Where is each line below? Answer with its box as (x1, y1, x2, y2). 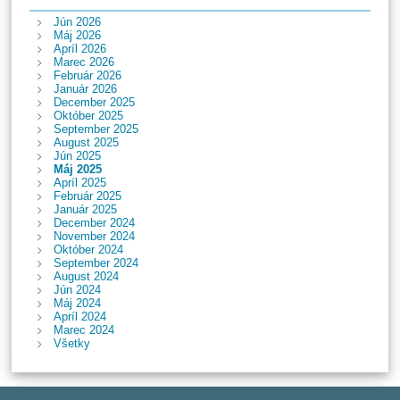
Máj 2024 (53, 296, 101, 310)
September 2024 (53, 255, 138, 270)
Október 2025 (53, 108, 123, 122)
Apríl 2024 (53, 309, 106, 323)
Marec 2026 (53, 54, 114, 69)
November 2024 (53, 229, 135, 243)
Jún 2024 (53, 282, 101, 296)
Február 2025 (53, 188, 121, 203)
